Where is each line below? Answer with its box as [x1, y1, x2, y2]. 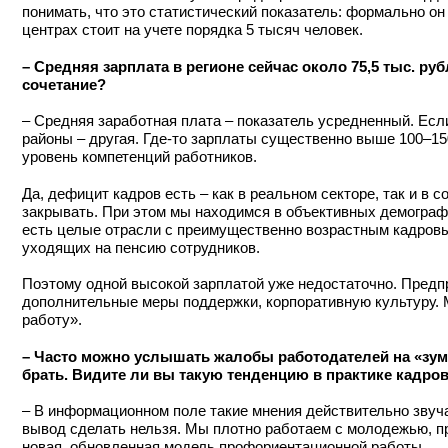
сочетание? [22, 75, 106, 93]
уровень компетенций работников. [22, 148, 257, 166]
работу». [22, 311, 82, 329]
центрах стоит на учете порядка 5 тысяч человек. [22, 21, 363, 39]
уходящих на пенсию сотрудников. [22, 238, 260, 256]
